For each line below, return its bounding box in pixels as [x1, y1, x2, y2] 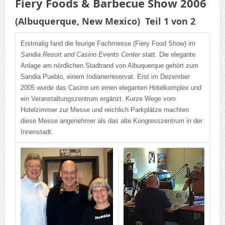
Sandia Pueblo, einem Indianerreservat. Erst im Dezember [20, 73, 190, 81]
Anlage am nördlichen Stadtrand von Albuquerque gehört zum [20, 62, 198, 70]
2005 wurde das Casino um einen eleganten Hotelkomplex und [20, 84, 201, 92]
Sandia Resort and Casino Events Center [20, 51, 140, 59]
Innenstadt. [20, 128, 53, 136]
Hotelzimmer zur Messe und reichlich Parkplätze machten [20, 106, 189, 114]
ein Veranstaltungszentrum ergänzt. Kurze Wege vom [20, 95, 176, 103]
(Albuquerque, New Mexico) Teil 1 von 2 [15, 15, 195, 28]
